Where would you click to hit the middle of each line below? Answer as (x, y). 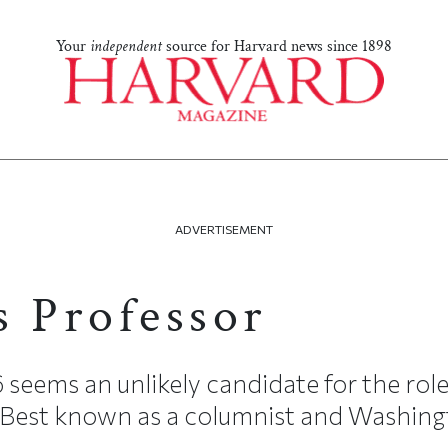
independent (126, 47)
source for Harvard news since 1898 (277, 47)
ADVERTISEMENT (224, 229)
